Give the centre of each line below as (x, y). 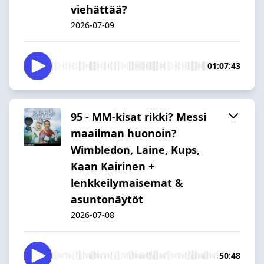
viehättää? (99, 9)
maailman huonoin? (124, 133)
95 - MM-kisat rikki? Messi (138, 116)
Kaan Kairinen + (113, 166)
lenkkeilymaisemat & (127, 182)
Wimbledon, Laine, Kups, (135, 149)
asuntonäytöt (107, 199)
